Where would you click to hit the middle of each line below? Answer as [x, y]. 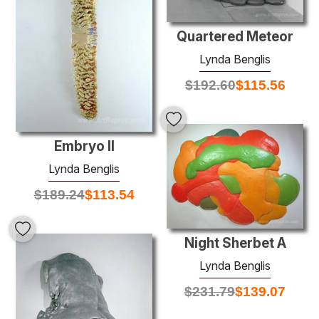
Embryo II [84, 146]
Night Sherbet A [235, 243]
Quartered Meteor [235, 36]
